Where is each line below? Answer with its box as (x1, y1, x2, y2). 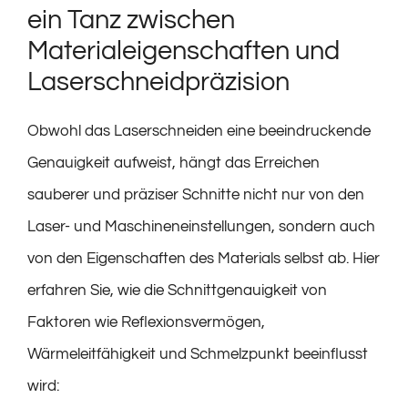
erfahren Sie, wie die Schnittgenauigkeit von (27, 282, 327, 300)
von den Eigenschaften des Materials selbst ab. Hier (27, 250, 380, 268)
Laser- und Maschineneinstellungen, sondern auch (27, 219, 375, 236)
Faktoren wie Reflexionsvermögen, (27, 314, 265, 331)
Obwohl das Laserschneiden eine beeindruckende (27, 123, 371, 140)
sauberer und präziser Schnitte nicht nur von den (27, 187, 364, 204)
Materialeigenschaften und (27, 37, 340, 66)
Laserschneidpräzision (27, 68, 290, 97)
